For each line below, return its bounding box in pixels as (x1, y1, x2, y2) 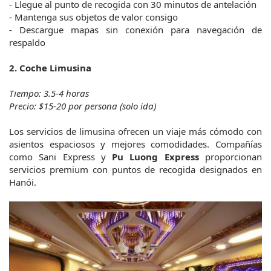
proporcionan (198, 151, 263, 163)
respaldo (9, 36, 45, 49)
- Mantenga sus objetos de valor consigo (9, 11, 178, 24)
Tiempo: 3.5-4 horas (9, 87, 89, 100)
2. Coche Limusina (9, 62, 91, 74)
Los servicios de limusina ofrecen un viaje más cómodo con (9, 125, 262, 138)
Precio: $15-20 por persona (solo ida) (9, 100, 156, 113)
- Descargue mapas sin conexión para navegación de (9, 24, 262, 36)
